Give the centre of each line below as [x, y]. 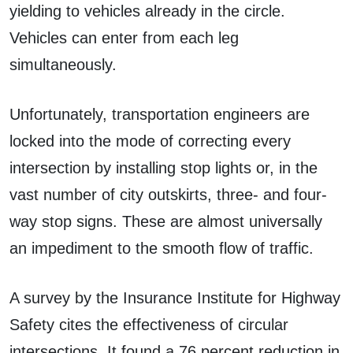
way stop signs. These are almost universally [166, 221]
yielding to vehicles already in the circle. [147, 11]
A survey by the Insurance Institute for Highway [175, 297]
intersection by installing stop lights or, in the [163, 167]
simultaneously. [63, 65]
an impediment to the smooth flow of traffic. [162, 248]
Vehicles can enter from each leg [124, 38]
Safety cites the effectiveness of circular [149, 324]
